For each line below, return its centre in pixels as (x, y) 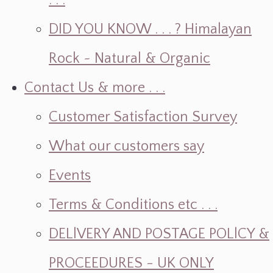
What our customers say (126, 146)
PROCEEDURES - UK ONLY (131, 263)
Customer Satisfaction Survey (143, 117)
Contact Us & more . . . (95, 88)
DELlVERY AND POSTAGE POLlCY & (159, 234)
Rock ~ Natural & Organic (129, 58)
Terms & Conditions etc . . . (133, 205)
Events (70, 175)
